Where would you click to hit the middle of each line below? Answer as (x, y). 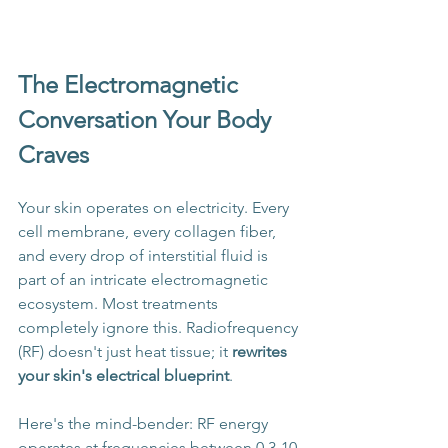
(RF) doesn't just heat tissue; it (125, 352)
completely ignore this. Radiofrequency (160, 328)
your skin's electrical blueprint (123, 376)
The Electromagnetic (131, 85)
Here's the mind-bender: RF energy (145, 424)
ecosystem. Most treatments (120, 304)
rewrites (261, 352)
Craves (53, 155)
